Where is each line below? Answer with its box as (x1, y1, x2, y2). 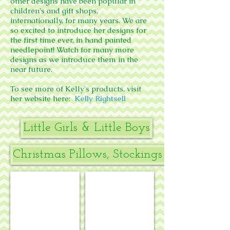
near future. (10, 64, 52, 74)
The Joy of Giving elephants (15, 176, 125, 186)
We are (120, 15, 147, 25)
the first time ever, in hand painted (10, 35, 131, 45)
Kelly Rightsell (74, 93, 126, 103)
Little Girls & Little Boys (23, 122, 150, 134)
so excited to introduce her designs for (10, 25, 146, 35)
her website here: (10, 93, 72, 103)
